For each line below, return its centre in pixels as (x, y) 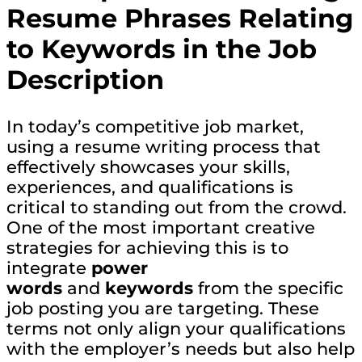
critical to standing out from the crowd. (177, 207)
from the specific (268, 288)
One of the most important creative (161, 227)
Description (85, 80)
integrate (49, 267)
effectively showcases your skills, (148, 166)
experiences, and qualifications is (150, 187)
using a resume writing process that (164, 146)
